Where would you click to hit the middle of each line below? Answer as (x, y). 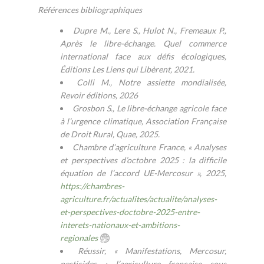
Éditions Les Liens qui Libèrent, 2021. (127, 69)
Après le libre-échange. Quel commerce (143, 43)
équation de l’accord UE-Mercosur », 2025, (143, 173)
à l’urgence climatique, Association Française (143, 121)
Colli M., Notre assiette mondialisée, (151, 82)
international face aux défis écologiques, (143, 56)
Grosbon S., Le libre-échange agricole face (149, 108)
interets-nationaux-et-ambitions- (120, 225)
